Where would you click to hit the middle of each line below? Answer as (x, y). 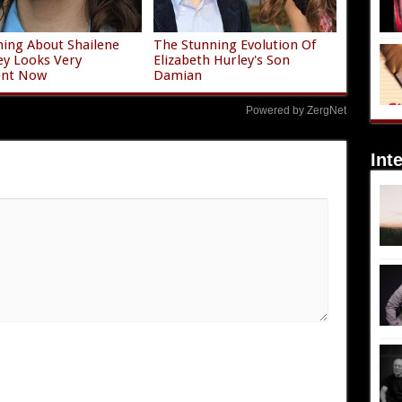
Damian (177, 75)
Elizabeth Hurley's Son (221, 60)
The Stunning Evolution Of (234, 44)
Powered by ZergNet (296, 110)
